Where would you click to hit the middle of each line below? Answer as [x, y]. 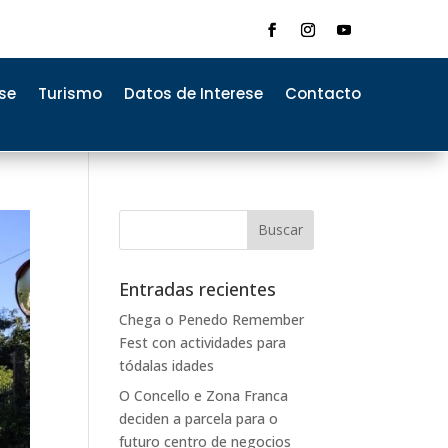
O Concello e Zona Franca [204, 395]
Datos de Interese [193, 93]
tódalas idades [167, 365]
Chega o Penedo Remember [212, 319]
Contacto [322, 93]
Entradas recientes [198, 288]
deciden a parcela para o [199, 418]
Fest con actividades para [203, 342]
